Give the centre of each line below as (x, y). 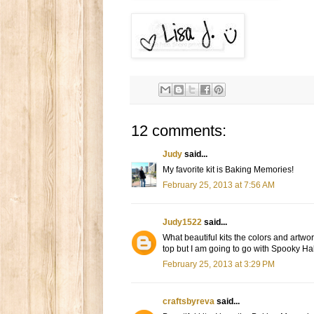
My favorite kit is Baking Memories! (228, 170)
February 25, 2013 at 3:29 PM (219, 265)
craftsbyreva (189, 302)
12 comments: (179, 131)
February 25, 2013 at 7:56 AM (219, 185)
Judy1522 (182, 223)
